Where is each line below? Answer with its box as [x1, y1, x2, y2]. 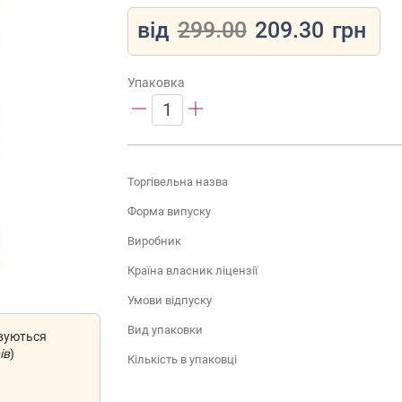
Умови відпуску [127, 293, 212, 307]
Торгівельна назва [127, 174, 228, 188]
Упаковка [127, 75, 185, 90]
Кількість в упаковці [127, 352, 237, 366]
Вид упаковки [127, 322, 203, 336]
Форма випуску [127, 204, 211, 218]
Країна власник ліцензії [127, 263, 258, 277]
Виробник [127, 233, 181, 248]
